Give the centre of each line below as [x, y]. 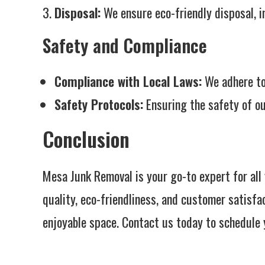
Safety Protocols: [99, 104]
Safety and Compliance [125, 45]
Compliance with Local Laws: [128, 81]
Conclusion [86, 139]
